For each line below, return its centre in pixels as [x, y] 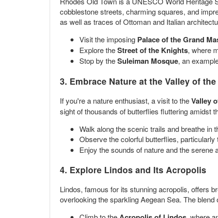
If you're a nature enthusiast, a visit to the [126, 101]
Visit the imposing [108, 39]
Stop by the [98, 60]
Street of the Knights [153, 50]
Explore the [98, 50]
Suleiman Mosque [148, 61]
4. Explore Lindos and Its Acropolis [133, 169]
